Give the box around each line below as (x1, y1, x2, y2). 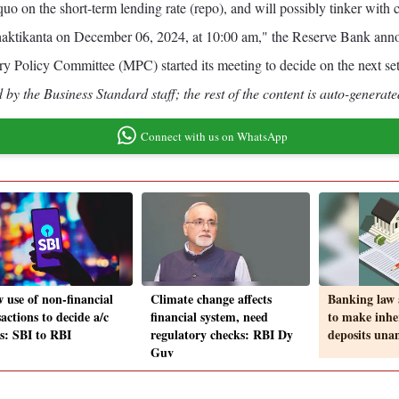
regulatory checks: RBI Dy (151, 325, 293, 345)
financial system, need (151, 307, 268, 327)
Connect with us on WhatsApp (140, 127, 288, 144)
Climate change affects (151, 289, 272, 309)
